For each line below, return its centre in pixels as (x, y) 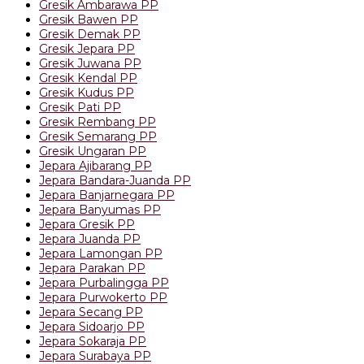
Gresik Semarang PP (98, 136)
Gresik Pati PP (80, 107)
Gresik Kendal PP (88, 78)
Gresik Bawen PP (89, 19)
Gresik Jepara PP (87, 48)
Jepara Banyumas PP (100, 209)
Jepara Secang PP (91, 312)
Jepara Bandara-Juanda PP (115, 180)
